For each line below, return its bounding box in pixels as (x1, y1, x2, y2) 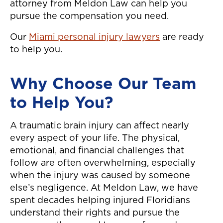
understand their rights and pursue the (10, 209, 180, 218)
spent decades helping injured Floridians (10, 196, 190, 206)
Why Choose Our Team (10, 76, 196, 93)
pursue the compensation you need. (10, 12, 169, 21)
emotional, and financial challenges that (10, 146, 184, 156)
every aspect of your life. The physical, (10, 134, 180, 143)
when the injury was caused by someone (10, 171, 190, 181)
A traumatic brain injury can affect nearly (10, 121, 189, 131)
